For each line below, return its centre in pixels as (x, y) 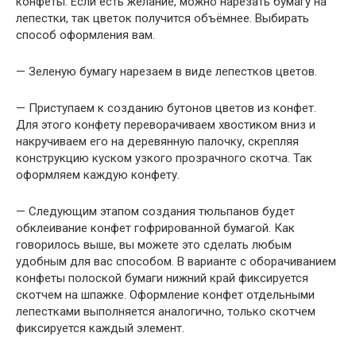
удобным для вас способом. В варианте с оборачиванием (176, 261)
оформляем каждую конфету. (98, 174)
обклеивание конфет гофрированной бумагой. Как (155, 228)
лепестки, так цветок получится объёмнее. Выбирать (163, 18)
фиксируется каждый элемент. (100, 328)
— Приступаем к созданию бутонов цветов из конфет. (166, 108)
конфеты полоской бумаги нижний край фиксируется (162, 278)
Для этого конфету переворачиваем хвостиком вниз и (166, 124)
